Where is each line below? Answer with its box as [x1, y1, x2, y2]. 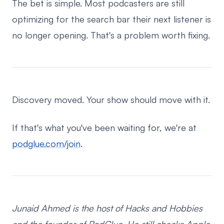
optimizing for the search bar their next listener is [12, 13, 211, 24]
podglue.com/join [12, 138, 80, 149]
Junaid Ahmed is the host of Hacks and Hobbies [12, 202, 202, 213]
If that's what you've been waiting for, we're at [12, 122, 196, 133]
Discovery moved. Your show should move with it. [12, 94, 210, 105]
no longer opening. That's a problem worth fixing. [12, 29, 210, 40]
